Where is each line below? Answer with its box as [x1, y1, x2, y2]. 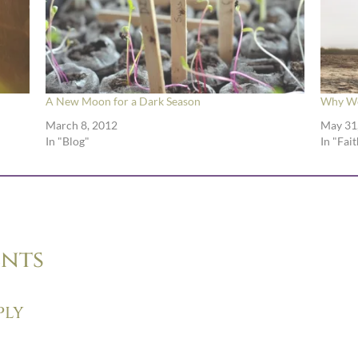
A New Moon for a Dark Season [45, 94, 201, 109]
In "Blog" [45, 134, 89, 149]
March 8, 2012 [45, 118, 117, 133]
